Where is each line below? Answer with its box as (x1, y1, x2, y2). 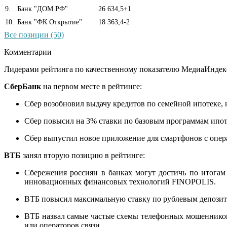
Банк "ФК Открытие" (15, 18, 82, 26)
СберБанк (4, 82, 43, 91)
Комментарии (4, 47, 52, 56)
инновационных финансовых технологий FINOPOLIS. (24, 177, 216, 186)
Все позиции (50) (4, 30, 64, 39)
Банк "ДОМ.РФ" (15, 5, 68, 13)
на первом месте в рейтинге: (43, 82, 142, 91)
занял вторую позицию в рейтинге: (23, 150, 145, 160)
